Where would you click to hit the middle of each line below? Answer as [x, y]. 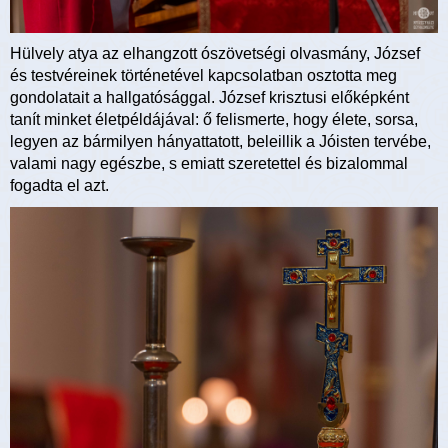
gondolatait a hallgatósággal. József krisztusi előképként [209, 97]
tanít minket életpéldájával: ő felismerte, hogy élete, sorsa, [214, 119]
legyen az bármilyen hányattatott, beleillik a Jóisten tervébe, [220, 141]
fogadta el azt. [59, 185]
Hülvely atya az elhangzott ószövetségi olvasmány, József [215, 53]
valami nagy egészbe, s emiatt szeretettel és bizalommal [209, 163]
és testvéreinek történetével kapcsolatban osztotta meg [203, 75]
